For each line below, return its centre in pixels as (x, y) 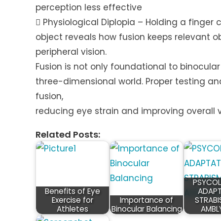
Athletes (73, 209)
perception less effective (89, 8)
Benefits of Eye (73, 191)
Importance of (147, 200)
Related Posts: (68, 135)
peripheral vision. (71, 52)
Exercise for (73, 200)
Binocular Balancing (147, 209)
